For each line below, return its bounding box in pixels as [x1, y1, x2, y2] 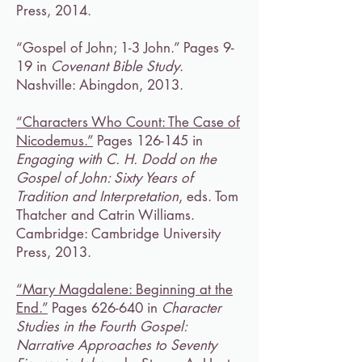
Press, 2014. [16, 2, 91, 19]
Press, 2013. [16, 243, 91, 261]
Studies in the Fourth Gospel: [16, 318, 187, 335]
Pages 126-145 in [93, 132, 203, 149]
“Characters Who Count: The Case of [16, 113, 240, 131]
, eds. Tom [179, 187, 238, 205]
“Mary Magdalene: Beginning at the [16, 280, 233, 298]
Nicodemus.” [16, 132, 93, 149]
